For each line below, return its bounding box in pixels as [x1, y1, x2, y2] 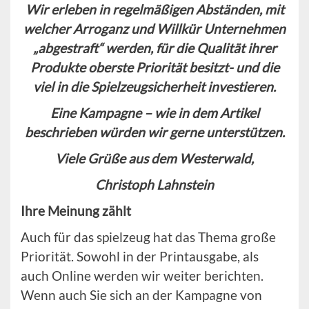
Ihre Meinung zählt [21, 203, 131, 219]
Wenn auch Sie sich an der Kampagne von [21, 287, 262, 303]
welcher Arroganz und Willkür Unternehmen [23, 21, 286, 37]
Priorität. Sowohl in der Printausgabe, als [21, 248, 259, 265]
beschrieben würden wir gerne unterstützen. [24, 124, 285, 141]
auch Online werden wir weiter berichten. [21, 268, 263, 284]
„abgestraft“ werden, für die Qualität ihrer [32, 40, 277, 57]
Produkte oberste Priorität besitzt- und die [30, 59, 279, 76]
